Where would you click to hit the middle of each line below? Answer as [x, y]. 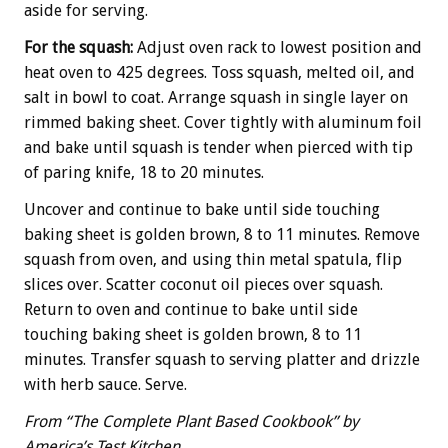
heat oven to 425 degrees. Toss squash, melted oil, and [219, 72]
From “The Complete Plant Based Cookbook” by [191, 421]
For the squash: [78, 47]
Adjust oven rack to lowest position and [277, 47]
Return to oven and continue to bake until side [191, 309]
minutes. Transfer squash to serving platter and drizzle [222, 359]
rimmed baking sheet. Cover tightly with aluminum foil [223, 122]
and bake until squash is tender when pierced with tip [218, 147]
